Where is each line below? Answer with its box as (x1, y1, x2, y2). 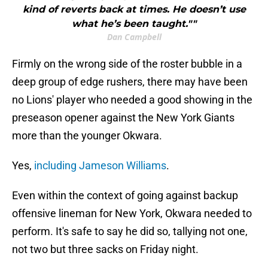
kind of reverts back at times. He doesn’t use (22, 4, 246, 16)
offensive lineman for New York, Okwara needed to (12, 207, 252, 220)
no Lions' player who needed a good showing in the (12, 93, 252, 106)
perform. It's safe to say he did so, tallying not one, (12, 225, 248, 238)
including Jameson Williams (32, 159, 166, 172)
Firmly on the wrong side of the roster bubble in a (12, 57, 242, 71)
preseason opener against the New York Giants (12, 111, 234, 124)
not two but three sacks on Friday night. (12, 243, 199, 256)
